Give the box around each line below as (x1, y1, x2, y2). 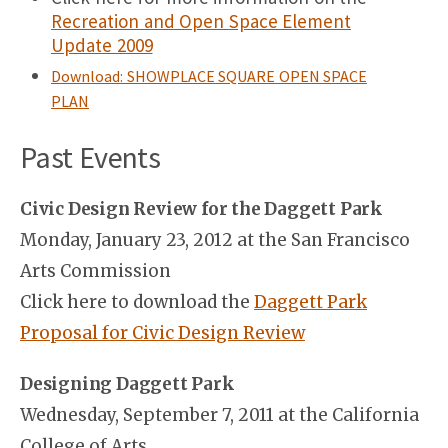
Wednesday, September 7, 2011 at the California (20, 404, 419, 426)
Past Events (20, 138, 160, 176)
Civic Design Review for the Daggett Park (20, 198, 383, 220)
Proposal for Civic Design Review (20, 322, 305, 344)
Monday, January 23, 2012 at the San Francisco (20, 229, 410, 251)
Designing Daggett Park (20, 373, 235, 395)
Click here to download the (20, 291, 254, 313)
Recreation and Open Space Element (51, 9, 351, 33)
